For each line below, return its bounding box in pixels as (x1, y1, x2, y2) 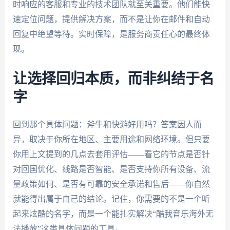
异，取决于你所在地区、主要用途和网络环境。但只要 (12, 135, 210, 144)
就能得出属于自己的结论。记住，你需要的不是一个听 (12, 194, 210, 203)
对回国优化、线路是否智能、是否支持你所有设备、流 (12, 164, 210, 174)
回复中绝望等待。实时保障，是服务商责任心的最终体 (12, 30, 210, 39)
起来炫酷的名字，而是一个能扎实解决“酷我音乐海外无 (12, 209, 214, 218)
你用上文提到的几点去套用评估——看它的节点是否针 (12, 149, 210, 159)
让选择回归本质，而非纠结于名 (12, 71, 214, 86)
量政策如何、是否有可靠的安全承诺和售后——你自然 (12, 179, 210, 188)
